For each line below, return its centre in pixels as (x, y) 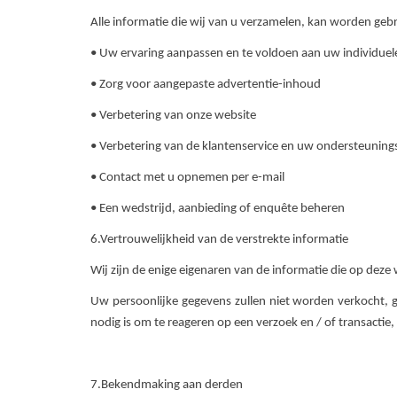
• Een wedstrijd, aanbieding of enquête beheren (218, 209)
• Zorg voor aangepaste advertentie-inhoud (206, 85)
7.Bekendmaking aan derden (168, 385)
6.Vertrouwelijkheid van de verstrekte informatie (219, 240)
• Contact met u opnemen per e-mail (187, 178)
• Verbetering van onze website (173, 116)
